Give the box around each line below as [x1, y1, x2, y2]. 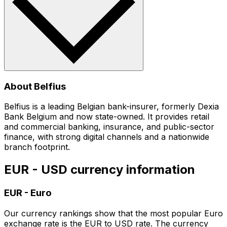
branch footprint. [4, 142, 70, 153]
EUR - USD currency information [4, 162, 195, 177]
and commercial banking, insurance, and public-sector [4, 122, 214, 132]
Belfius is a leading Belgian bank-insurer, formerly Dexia [4, 101, 219, 112]
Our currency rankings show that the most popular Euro [4, 208, 223, 218]
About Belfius [4, 80, 66, 92]
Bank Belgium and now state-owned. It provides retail [4, 111, 209, 122]
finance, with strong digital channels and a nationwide [4, 132, 209, 142]
